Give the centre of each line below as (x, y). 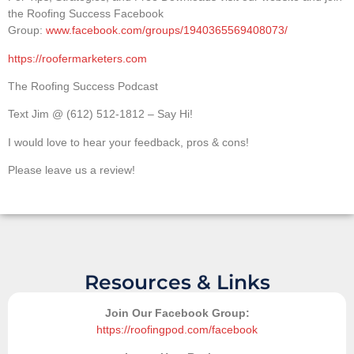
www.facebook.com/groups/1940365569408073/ (167, 30)
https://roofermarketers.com (77, 58)
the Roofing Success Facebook (86, 14)
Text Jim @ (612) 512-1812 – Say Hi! (100, 114)
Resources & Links (177, 282)
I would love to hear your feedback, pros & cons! (128, 142)
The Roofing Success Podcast (83, 87)
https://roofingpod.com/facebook (177, 329)
